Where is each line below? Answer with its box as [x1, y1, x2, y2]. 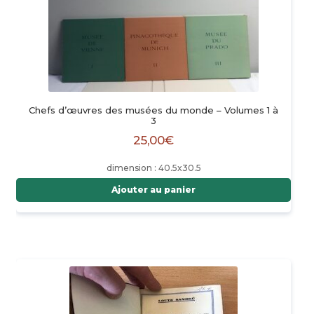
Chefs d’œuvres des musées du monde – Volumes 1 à [29, 104, 278, 116]
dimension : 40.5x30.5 [106, 163, 201, 174]
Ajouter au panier [111, 184, 196, 196]
